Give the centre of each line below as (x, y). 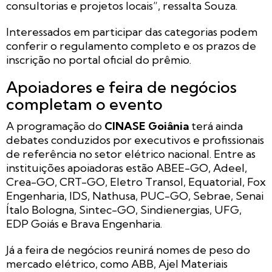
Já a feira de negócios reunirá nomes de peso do (128, 250)
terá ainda (216, 126)
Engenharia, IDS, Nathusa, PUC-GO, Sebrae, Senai (135, 195)
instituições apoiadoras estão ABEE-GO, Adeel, (127, 168)
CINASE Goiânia (147, 126)
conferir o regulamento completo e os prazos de (131, 46)
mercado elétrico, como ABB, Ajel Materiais (117, 263)
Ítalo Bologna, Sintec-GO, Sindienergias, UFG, (124, 209)
